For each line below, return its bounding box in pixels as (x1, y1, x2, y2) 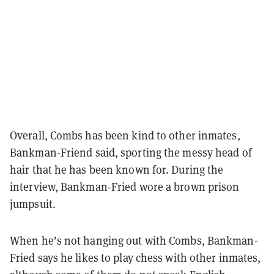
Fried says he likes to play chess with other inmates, (10, 250, 261, 265)
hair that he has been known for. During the (10, 162, 224, 177)
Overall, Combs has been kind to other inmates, (10, 128, 240, 143)
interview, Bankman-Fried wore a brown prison (10, 179, 240, 194)
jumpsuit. (10, 196, 56, 211)
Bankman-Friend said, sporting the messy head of (10, 145, 252, 160)
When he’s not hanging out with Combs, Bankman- (10, 233, 258, 248)
